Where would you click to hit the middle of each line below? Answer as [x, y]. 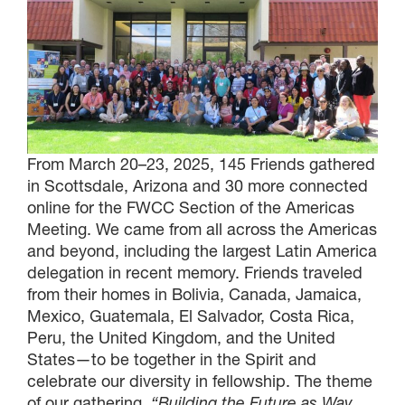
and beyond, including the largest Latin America [202, 251]
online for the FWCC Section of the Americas [191, 208]
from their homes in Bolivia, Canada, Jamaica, [194, 295]
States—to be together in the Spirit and [172, 360]
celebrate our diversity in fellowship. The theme [200, 381]
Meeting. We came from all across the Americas [202, 230]
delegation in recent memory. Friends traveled [195, 273]
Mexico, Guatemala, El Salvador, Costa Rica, [191, 316]
